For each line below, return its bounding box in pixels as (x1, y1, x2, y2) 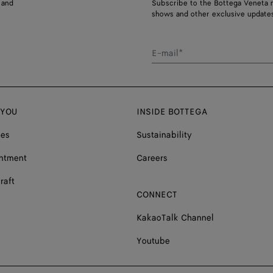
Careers (136, 152, 168, 164)
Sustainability (136, 129, 192, 141)
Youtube (136, 235, 170, 247)
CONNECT (136, 188, 177, 200)
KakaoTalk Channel (136, 211, 214, 224)
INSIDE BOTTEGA (136, 105, 207, 118)
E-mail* (152, 47, 183, 59)
